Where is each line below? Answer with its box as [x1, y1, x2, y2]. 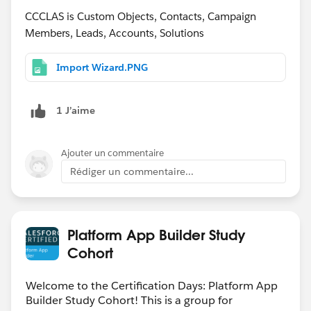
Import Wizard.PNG [56, 60, 148, 74]
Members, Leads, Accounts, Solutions [25, 26, 204, 40]
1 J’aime [56, 104, 95, 117]
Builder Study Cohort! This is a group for [26, 292, 233, 308]
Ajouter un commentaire [61, 146, 164, 159]
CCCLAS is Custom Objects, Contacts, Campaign [25, 9, 256, 23]
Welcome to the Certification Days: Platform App [26, 278, 278, 293]
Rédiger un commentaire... [70, 165, 194, 178]
